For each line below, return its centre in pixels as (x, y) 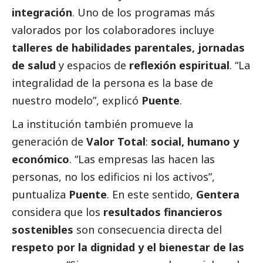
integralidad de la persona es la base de (112, 83)
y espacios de (92, 65)
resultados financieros (163, 212)
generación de (49, 142)
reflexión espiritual (179, 65)
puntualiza (40, 195)
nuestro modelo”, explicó (77, 101)
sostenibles (43, 230)
